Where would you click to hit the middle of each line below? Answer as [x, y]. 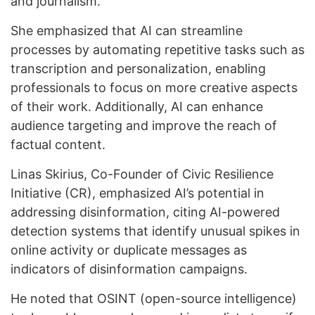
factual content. [58, 145]
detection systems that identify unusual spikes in [155, 231]
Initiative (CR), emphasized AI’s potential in [137, 193]
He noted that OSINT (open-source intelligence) [154, 299]
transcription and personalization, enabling [138, 69]
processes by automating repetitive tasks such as [157, 50]
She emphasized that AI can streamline [127, 31]
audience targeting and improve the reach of [144, 126]
